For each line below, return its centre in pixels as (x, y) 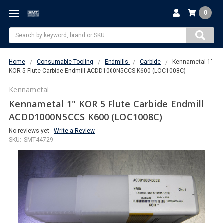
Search (19, 32)
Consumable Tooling (65, 61)
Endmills (117, 61)
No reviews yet (29, 131)
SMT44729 (39, 140)
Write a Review (74, 131)
